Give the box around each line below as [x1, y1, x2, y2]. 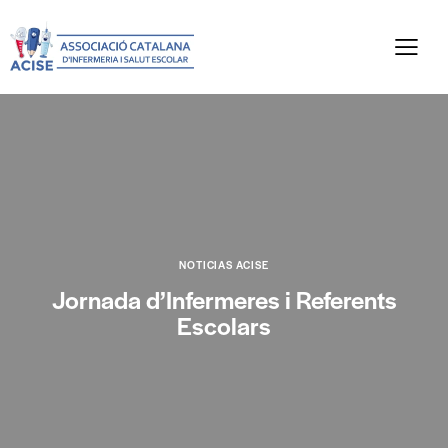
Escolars [177, 308, 271, 343]
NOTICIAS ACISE [179, 257, 269, 273]
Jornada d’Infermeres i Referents [51, 282, 397, 317]
